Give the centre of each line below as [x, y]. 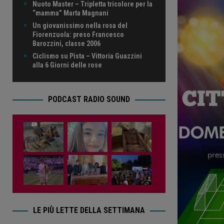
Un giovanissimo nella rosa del [80, 25]
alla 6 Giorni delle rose [67, 65]
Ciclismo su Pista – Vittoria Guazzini [87, 56]
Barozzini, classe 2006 [66, 43]
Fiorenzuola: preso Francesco [78, 34]
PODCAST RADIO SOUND [89, 99]
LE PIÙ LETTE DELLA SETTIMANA [89, 210]
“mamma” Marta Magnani [70, 13]
